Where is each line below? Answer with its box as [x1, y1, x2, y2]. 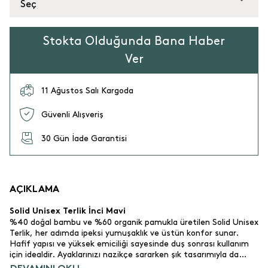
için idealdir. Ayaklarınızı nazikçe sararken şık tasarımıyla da [10, 250, 239, 258]
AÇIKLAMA [10, 185, 59, 194]
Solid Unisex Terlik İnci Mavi [10, 207, 126, 215]
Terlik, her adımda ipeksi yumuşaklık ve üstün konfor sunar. [10, 229, 239, 237]
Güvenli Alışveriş [41, 111, 103, 118]
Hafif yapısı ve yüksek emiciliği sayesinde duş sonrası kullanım [10, 239, 249, 248]
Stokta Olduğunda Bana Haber [43, 35, 225, 47]
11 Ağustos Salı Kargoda [41, 87, 133, 95]
